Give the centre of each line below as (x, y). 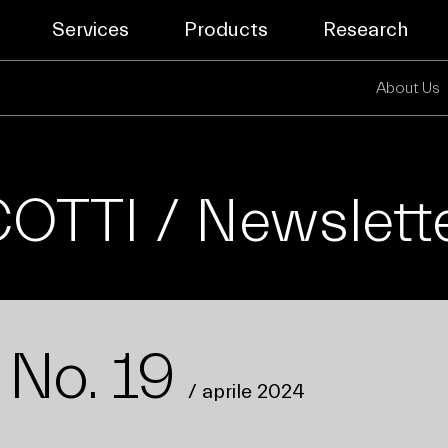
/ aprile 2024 (246, 391)
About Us (407, 88)
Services (90, 29)
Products (225, 29)
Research (365, 29)
